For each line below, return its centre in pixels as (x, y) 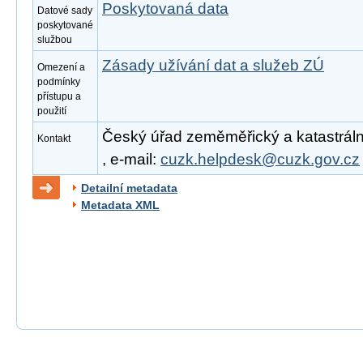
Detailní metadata (129, 188)
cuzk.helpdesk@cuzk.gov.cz (260, 159)
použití (52, 111)
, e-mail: (131, 159)
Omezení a (61, 67)
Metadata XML (120, 205)
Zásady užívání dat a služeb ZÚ (213, 65)
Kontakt (54, 139)
